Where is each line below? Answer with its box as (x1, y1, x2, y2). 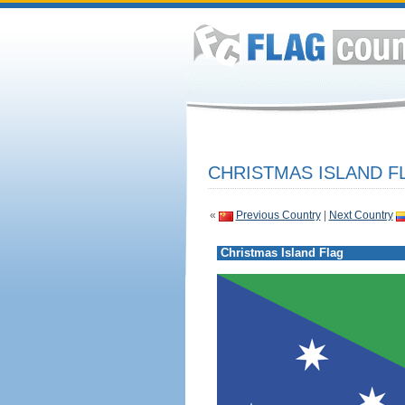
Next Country (328, 209, 393, 221)
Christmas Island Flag (220, 246, 344, 259)
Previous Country (235, 209, 321, 221)
